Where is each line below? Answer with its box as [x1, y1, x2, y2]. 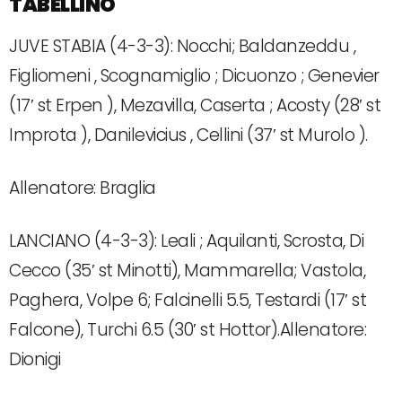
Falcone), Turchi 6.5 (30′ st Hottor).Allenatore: [9, 317, 366, 342]
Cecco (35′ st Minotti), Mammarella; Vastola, [9, 258, 365, 283]
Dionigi [9, 346, 61, 371]
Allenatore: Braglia [9, 175, 156, 200]
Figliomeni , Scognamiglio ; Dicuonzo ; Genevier [9, 63, 380, 88]
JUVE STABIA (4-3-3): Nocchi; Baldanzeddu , [9, 33, 355, 58]
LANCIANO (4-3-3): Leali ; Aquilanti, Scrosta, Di [9, 228, 363, 253]
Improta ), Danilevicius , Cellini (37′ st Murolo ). [9, 122, 368, 147]
